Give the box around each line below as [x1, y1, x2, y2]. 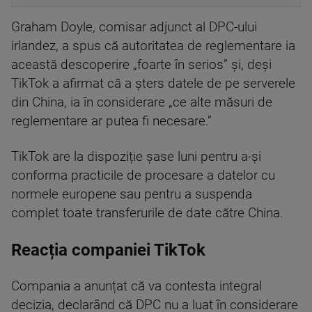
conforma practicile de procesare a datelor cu [11, 168, 275, 183]
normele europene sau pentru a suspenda [11, 187, 252, 202]
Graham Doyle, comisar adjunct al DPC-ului [11, 19, 257, 35]
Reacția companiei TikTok [11, 240, 205, 260]
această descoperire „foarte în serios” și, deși [11, 57, 272, 72]
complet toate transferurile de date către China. [11, 205, 283, 221]
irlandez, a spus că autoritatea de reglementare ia [11, 38, 295, 54]
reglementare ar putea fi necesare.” [11, 114, 212, 129]
